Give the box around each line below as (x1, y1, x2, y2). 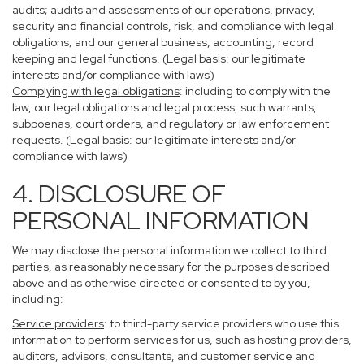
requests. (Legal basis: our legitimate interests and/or (12, 132, 296, 147)
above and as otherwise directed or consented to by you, (12, 275, 310, 290)
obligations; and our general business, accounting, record (12, 35, 314, 50)
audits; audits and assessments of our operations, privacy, (12, 2, 315, 17)
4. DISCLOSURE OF (12, 177, 226, 210)
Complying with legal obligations (12, 84, 180, 98)
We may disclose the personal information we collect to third (12, 243, 327, 258)
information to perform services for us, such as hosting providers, (12, 332, 352, 347)
